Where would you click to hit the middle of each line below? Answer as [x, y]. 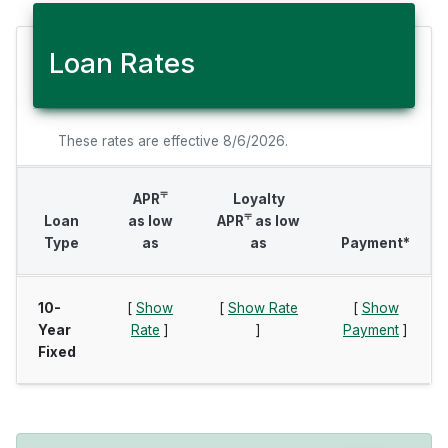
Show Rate [263, 308]
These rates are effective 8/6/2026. [173, 141]
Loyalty [258, 199]
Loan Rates [122, 63]
